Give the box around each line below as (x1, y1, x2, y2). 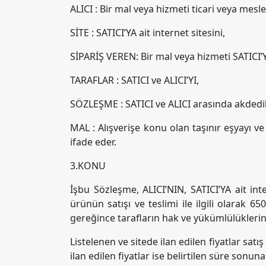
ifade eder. (70, 135, 116, 148)
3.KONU (70, 159, 106, 172)
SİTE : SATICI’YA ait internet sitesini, (70, 26, 225, 39)
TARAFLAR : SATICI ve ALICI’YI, (70, 74, 199, 87)
